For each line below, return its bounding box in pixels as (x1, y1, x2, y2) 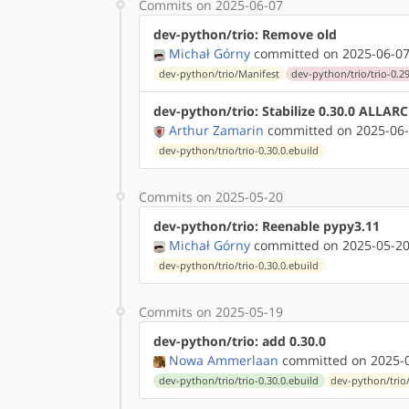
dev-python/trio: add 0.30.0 (153, 332, 326, 350)
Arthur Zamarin (169, 121, 264, 139)
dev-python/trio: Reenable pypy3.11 (153, 217, 380, 235)
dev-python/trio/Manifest (159, 68, 280, 80)
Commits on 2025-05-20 (139, 188, 283, 205)
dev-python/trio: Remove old (153, 26, 337, 43)
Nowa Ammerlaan (169, 351, 278, 369)
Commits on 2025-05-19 (139, 303, 283, 320)
